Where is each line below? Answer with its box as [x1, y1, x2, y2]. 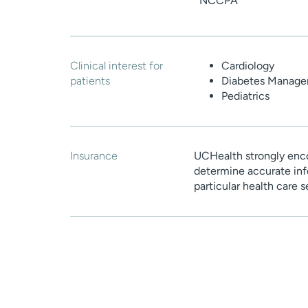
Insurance [70, 149, 118, 163]
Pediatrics [221, 89, 269, 103]
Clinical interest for [70, 59, 163, 73]
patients [70, 74, 110, 88]
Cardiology [221, 59, 274, 73]
